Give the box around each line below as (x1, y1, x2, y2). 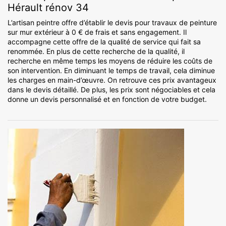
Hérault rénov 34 (8, 2, 89, 14)
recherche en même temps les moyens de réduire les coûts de (8, 56, 212, 66)
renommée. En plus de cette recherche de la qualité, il (8, 47, 185, 56)
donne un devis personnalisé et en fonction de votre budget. (8, 95, 207, 104)
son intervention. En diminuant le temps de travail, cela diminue (8, 66, 215, 75)
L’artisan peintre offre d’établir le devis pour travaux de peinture (8, 18, 217, 27)
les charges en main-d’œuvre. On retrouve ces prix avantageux (8, 76, 216, 85)
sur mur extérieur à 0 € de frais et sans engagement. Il (8, 28, 187, 37)
